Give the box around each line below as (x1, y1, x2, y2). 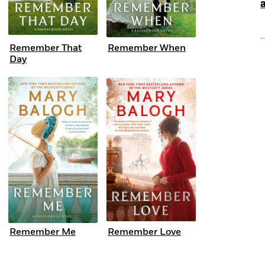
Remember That (9, 41, 82, 55)
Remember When (108, 41, 186, 55)
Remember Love (108, 225, 181, 239)
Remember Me (9, 225, 76, 239)
